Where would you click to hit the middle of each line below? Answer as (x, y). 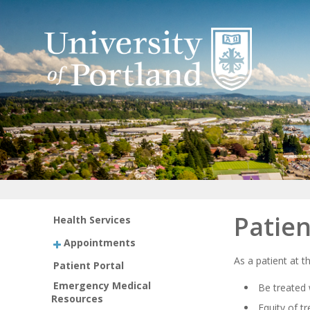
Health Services (92, 220)
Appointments (100, 242)
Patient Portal (89, 265)
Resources (77, 298)
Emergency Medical (102, 285)
